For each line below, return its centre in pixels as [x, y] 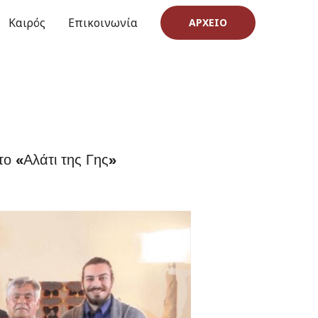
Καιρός [27, 23]
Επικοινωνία [103, 23]
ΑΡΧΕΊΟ [208, 22]
